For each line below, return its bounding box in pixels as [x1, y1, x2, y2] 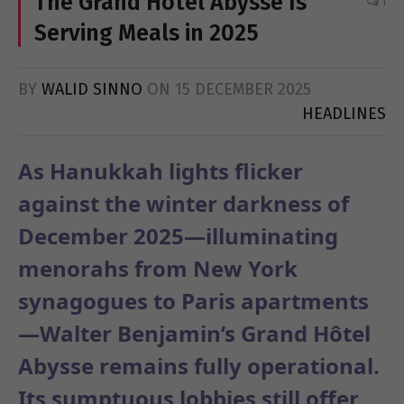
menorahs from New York [18, 253, 298, 284]
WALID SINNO [41, 79, 142, 100]
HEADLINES [302, 104, 386, 124]
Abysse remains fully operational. [18, 351, 380, 381]
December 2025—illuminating [18, 221, 338, 252]
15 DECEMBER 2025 [175, 79, 311, 100]
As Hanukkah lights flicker [18, 156, 303, 187]
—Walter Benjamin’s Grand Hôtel [18, 318, 371, 349]
